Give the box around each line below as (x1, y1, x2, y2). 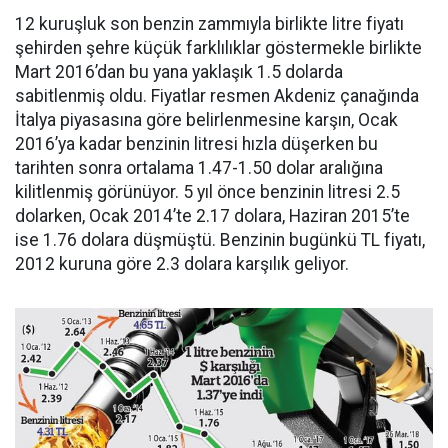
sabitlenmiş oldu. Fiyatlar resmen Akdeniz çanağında (15, 86, 419, 107)
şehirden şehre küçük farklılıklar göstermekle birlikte (15, 38, 422, 59)
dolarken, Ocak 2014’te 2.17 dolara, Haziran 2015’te (15, 206, 410, 227)
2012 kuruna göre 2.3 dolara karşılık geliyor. (15, 254, 349, 275)
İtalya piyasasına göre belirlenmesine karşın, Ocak (15, 110, 398, 131)
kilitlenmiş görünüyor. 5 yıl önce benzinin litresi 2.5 (15, 182, 400, 203)
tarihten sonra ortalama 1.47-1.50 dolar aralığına (15, 158, 383, 179)
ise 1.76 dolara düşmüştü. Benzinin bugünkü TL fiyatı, (15, 230, 425, 251)
